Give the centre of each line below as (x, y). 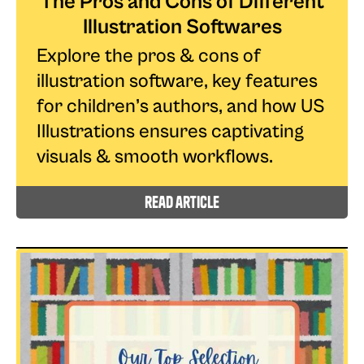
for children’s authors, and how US (181, 106)
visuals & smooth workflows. (155, 156)
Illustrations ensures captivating (170, 131)
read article (182, 201)
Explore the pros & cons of (149, 56)
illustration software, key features (177, 81)
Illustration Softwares (182, 26)
